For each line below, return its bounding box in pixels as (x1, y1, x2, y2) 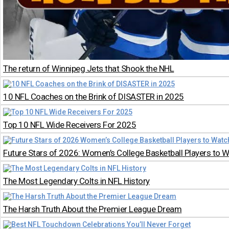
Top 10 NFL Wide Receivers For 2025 (3, 119, 136, 130)
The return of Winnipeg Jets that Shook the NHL (3, 63, 174, 74)
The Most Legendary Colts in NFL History (3, 175, 150, 186)
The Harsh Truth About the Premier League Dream (3, 203, 182, 214)
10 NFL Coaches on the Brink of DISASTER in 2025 (3, 91, 184, 102)
